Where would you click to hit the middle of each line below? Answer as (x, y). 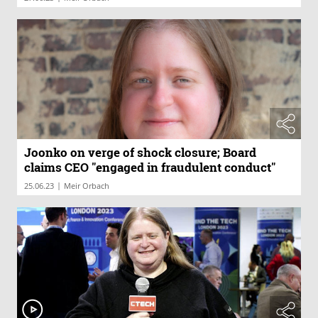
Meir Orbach (87, 186)
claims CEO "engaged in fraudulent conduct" (150, 168)
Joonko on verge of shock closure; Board (140, 153)
